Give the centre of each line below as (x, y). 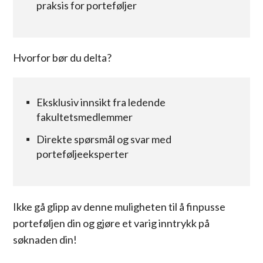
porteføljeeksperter (83, 154)
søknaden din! (45, 239)
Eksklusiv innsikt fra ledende (101, 102)
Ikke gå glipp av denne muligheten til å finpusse (119, 206)
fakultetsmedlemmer (85, 117)
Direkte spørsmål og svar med (104, 139)
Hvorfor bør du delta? (63, 58)
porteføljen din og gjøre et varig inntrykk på (112, 223)
